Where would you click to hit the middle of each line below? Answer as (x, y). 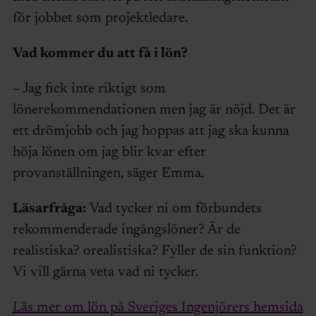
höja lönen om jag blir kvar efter (109, 152)
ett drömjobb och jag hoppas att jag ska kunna (151, 131)
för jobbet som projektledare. (100, 18)
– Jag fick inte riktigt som (89, 89)
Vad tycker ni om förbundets (174, 208)
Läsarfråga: (49, 208)
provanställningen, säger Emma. (108, 173)
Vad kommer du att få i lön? (100, 53)
